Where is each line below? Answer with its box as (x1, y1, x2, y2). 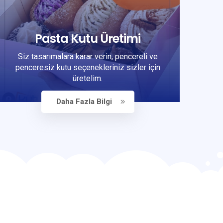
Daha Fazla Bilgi (56, 97, 112, 106)
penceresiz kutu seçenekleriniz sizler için (15, 62, 160, 72)
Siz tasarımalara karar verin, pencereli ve (17, 51, 158, 61)
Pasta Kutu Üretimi (35, 30, 140, 47)
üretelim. (73, 73, 103, 83)
